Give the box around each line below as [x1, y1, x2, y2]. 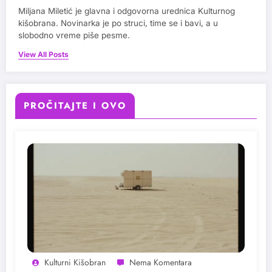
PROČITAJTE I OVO [24, 99, 126, 113]
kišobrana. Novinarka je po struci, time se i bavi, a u [18, 18, 218, 29]
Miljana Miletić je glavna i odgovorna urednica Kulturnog [18, 6, 235, 16]
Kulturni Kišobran [44, 256, 106, 269]
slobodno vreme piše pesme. [18, 30, 130, 41]
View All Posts [18, 50, 69, 59]
